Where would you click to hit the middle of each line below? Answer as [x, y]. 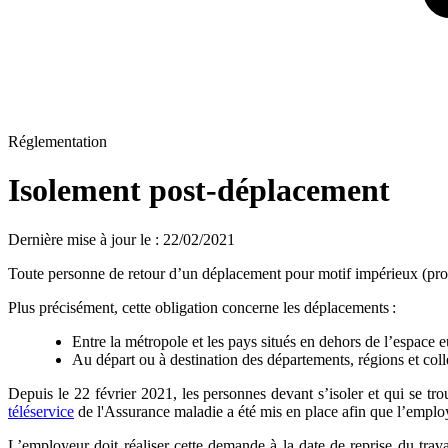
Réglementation [57, 141]
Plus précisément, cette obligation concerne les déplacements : [202, 307]
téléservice [41, 411]
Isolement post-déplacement [199, 190]
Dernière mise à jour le [79, 239]
